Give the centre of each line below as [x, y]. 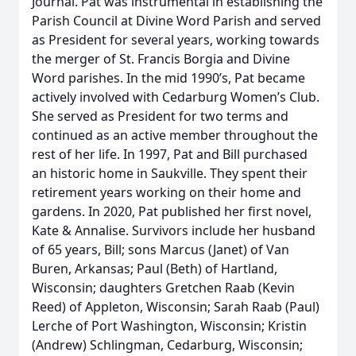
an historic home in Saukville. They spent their [170, 173]
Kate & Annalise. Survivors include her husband [174, 230]
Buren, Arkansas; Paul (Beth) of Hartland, [155, 269]
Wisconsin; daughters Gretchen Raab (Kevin [163, 288]
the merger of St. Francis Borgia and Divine [161, 59]
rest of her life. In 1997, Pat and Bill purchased [170, 154]
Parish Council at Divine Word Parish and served [176, 21]
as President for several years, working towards [176, 40]
